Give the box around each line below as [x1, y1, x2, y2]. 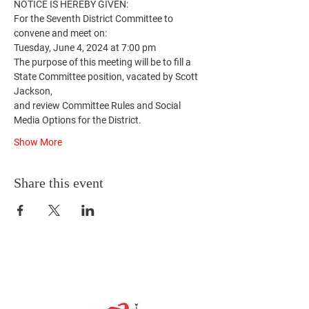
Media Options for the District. [14, 114, 141, 126]
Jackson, [14, 86, 52, 97]
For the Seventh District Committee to [14, 13, 175, 24]
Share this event [14, 175, 103, 190]
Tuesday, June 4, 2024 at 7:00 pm [14, 42, 156, 53]
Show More [14, 137, 62, 148]
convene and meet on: [14, 28, 107, 39]
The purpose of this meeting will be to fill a [14, 57, 193, 68]
